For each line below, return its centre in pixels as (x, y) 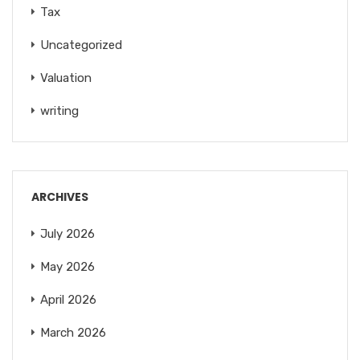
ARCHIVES (60, 196)
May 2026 (67, 266)
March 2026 (73, 332)
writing (59, 110)
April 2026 (68, 299)
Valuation (66, 78)
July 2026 (67, 233)
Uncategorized (81, 45)
